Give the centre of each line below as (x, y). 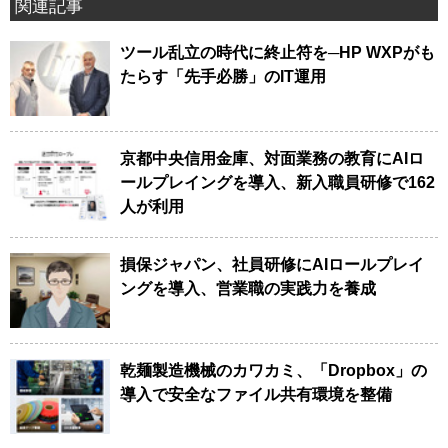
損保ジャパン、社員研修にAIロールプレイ (272, 264)
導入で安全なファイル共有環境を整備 (256, 394)
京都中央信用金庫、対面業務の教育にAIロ (272, 158)
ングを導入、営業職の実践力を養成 (248, 288)
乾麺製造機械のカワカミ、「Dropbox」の (273, 370)
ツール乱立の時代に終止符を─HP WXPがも (277, 52)
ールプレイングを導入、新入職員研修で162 (277, 182)
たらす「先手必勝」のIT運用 (223, 76)
